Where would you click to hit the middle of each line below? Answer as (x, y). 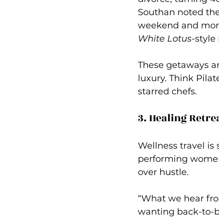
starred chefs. (167, 91)
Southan (158, 12)
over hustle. (163, 172)
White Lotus (165, 38)
